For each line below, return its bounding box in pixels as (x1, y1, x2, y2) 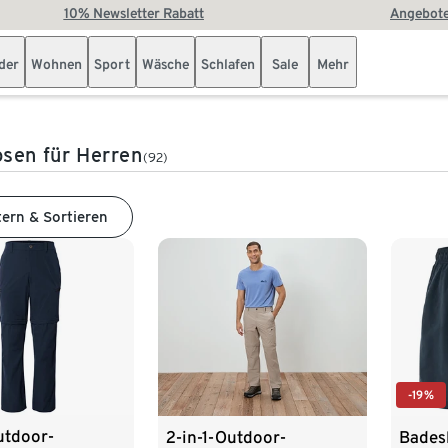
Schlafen (201, 56, 255, 72)
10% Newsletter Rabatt (63, 5, 204, 21)
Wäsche (142, 56, 189, 72)
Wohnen (31, 56, 82, 72)
